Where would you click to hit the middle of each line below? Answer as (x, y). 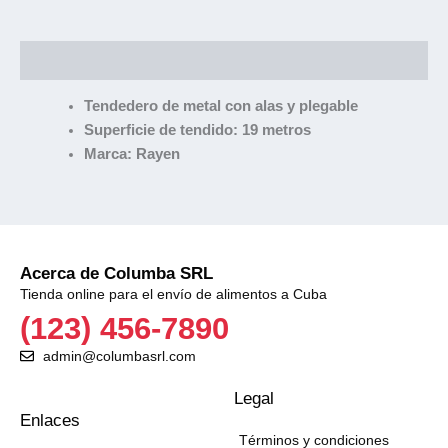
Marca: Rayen (131, 154)
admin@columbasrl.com (119, 356)
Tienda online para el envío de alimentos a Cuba (173, 293)
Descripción (62, 60)
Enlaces (50, 421)
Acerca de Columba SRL (116, 273)
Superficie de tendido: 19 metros (197, 130)
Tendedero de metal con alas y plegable (220, 106)
